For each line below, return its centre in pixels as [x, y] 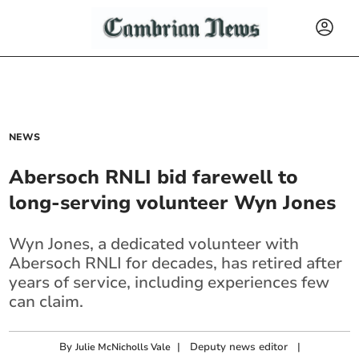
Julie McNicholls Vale [123, 347]
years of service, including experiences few [169, 282]
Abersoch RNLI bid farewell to [154, 177]
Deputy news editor [239, 347]
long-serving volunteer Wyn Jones [173, 203]
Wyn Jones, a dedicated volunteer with [154, 244]
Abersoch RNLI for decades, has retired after [176, 263]
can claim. [46, 302]
